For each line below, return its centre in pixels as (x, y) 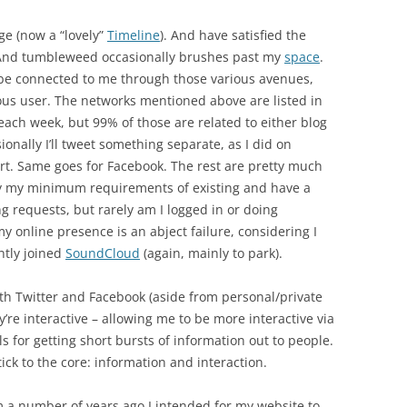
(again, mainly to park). (211, 253)
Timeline (134, 35)
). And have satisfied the (233, 35)
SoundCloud (103, 253)
